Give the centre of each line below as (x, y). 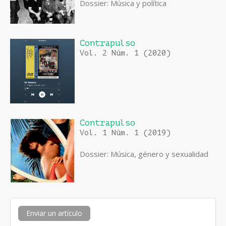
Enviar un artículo (54, 213)
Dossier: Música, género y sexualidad (144, 154)
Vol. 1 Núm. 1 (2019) (125, 133)
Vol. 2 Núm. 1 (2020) (125, 53)
